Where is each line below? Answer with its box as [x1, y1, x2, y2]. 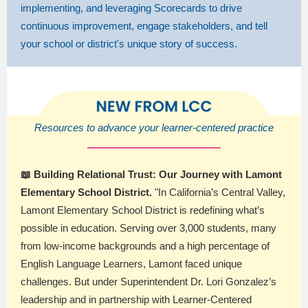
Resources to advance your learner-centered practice [34, 122, 274, 133]
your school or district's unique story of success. [21, 38, 237, 49]
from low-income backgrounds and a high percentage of [21, 240, 269, 252]
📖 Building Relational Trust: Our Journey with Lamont [21, 168, 282, 180]
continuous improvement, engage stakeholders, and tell [21, 20, 267, 32]
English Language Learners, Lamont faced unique [21, 258, 242, 269]
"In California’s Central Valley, [155, 186, 285, 198]
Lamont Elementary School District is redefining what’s [21, 204, 265, 216]
